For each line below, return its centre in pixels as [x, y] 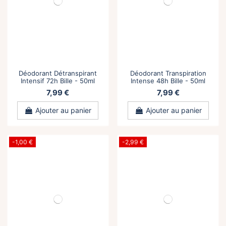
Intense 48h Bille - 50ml [168, 80]
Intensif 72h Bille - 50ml [58, 80]
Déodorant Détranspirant [58, 73]
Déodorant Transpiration [168, 73]
